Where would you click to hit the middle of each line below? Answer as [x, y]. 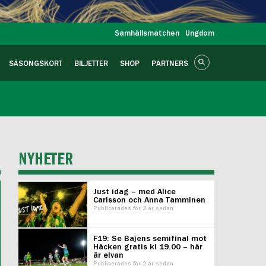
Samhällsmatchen [147, 34]
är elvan [108, 255]
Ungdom [200, 34]
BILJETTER [91, 64]
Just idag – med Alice [134, 192]
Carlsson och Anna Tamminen [149, 200]
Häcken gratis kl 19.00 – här [148, 247]
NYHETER [46, 159]
